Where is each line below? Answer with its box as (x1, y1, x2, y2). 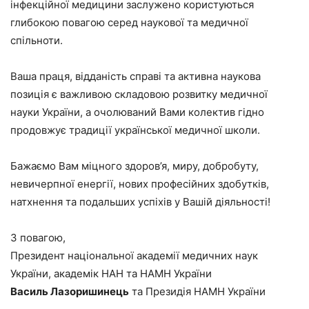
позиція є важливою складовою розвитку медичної (10, 88, 268, 101)
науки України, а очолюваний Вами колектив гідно (10, 106, 264, 119)
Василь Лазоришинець (10, 285, 129, 299)
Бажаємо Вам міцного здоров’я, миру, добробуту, (10, 159, 259, 173)
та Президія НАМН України (129, 285, 266, 299)
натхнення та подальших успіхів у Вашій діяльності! (10, 195, 270, 209)
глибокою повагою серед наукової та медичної (10, 16, 248, 30)
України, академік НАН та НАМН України (10, 267, 212, 281)
